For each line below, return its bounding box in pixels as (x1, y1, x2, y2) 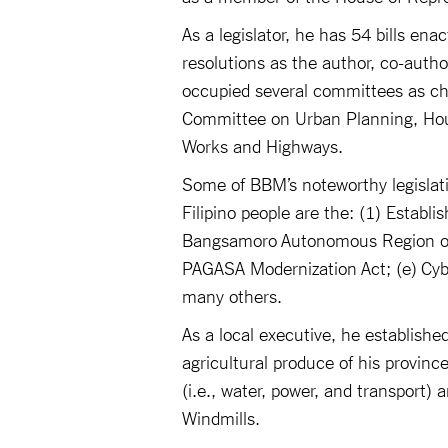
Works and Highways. (182, 134, 348, 156)
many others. (182, 284, 287, 306)
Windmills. (182, 406, 260, 428)
